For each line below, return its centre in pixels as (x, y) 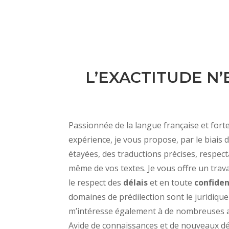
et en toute (171, 183)
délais (136, 183)
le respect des (96, 183)
